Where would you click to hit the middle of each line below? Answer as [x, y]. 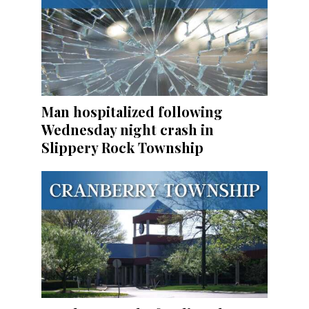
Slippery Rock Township [122, 148]
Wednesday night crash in [128, 130]
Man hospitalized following [132, 112]
